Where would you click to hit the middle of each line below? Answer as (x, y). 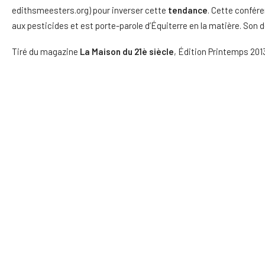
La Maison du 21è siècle (127, 51)
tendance (188, 10)
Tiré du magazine (46, 51)
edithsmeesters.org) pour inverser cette (90, 10)
